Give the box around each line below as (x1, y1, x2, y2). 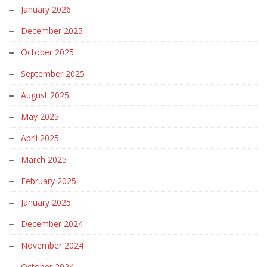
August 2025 (21, 89, 69, 101)
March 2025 (21, 154, 67, 165)
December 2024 (21, 218, 83, 229)
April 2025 (21, 132, 59, 144)
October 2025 (21, 46, 74, 58)
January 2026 (21, 4, 71, 15)
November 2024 (21, 240, 83, 251)
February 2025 (21, 175, 76, 187)
